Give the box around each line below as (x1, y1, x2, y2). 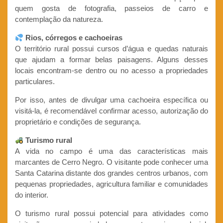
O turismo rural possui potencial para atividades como (15, 209, 208, 218)
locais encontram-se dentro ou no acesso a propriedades (15, 66, 208, 75)
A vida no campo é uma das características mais (15, 147, 208, 156)
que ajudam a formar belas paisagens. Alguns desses (15, 55, 208, 64)
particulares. (15, 77, 55, 86)
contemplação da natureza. (15, 15, 103, 24)
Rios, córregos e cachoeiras (25, 33, 123, 42)
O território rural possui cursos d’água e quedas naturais (15, 44, 208, 53)
